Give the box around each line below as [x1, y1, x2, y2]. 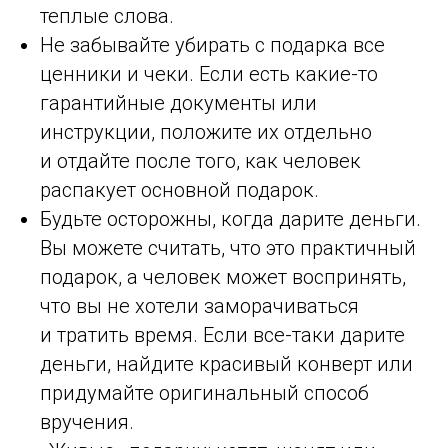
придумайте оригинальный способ [40, 380, 369, 405]
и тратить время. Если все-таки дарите [40, 322, 405, 347]
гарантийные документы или [40, 90, 317, 115]
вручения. [40, 409, 134, 434]
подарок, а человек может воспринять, [40, 264, 406, 289]
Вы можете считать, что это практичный [40, 235, 416, 260]
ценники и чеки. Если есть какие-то [40, 61, 378, 86]
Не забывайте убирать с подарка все [40, 32, 385, 57]
